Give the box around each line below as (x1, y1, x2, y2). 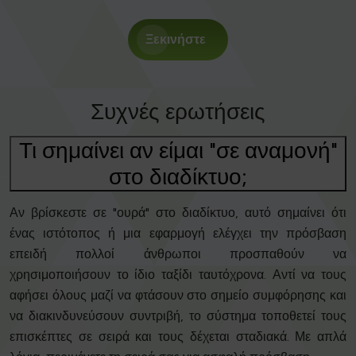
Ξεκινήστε (145, 32, 206, 48)
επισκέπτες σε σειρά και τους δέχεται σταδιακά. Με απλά (10, 329, 346, 345)
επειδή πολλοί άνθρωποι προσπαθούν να (10, 246, 346, 262)
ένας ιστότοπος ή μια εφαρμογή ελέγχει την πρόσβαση (10, 226, 346, 242)
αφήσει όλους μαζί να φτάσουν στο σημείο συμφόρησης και (10, 288, 346, 304)
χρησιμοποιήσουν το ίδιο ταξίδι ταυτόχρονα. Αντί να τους (10, 267, 346, 283)
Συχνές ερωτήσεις (91, 98, 265, 126)
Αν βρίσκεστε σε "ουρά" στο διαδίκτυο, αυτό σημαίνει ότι (10, 205, 346, 221)
